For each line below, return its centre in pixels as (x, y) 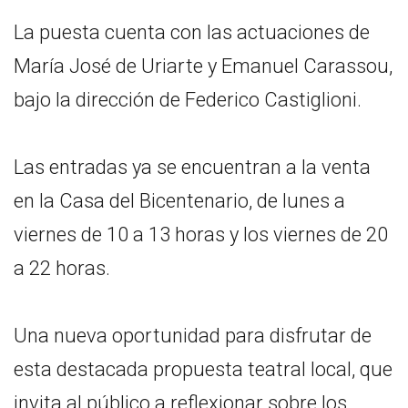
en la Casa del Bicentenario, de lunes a (179, 200)
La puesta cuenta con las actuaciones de (192, 32)
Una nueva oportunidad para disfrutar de (193, 335)
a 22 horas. (62, 268)
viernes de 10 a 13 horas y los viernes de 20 (201, 234)
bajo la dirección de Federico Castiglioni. (188, 99)
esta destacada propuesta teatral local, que (203, 369)
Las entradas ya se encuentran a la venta (192, 167)
